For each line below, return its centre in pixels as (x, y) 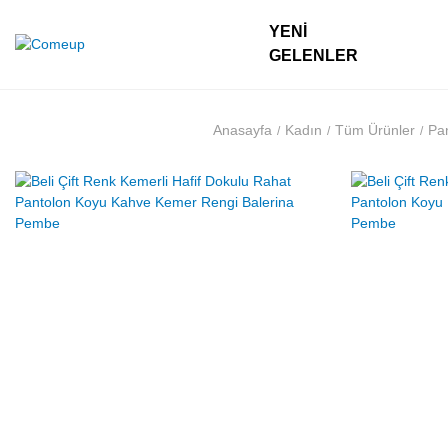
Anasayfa (242, 130)
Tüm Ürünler (374, 130)
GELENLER (313, 55)
